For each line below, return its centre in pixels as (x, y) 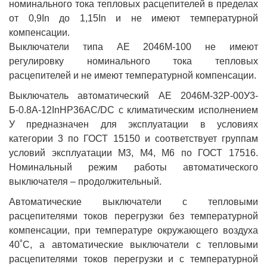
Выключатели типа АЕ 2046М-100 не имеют (133, 46)
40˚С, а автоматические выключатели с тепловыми (133, 244)
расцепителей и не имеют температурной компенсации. (133, 75)
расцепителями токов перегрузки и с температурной (133, 259)
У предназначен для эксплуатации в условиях (133, 124)
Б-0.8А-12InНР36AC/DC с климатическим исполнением (133, 110)
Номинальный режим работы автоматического (133, 167)
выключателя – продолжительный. (85, 181)
